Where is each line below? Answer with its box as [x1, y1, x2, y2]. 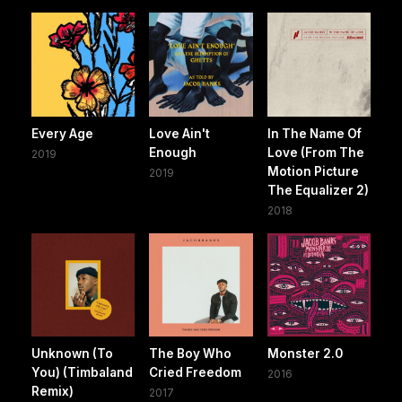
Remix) [31, 384, 74, 399]
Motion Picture [267, 163, 359, 179]
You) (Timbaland [31, 365, 133, 380]
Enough [149, 144, 197, 160]
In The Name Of [267, 126, 362, 141]
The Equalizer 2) [267, 182, 369, 197]
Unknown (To [31, 346, 113, 362]
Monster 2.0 [267, 346, 343, 362]
